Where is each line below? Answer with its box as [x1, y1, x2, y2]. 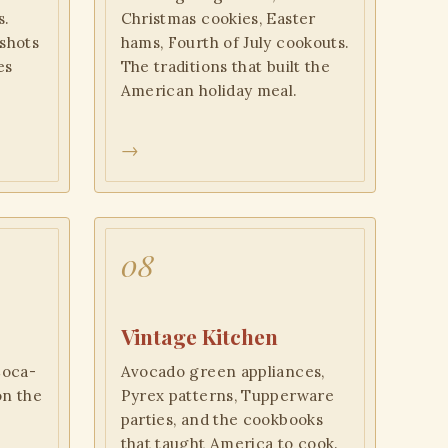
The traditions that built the [120, 57, 331, 77]
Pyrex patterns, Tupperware [120, 385, 334, 405]
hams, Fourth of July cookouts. [120, 33, 350, 53]
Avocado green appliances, [120, 361, 325, 381]
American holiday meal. [120, 81, 298, 101]
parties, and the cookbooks [120, 409, 323, 429]
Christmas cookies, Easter [120, 9, 316, 29]
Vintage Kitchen [120, 322, 278, 351]
